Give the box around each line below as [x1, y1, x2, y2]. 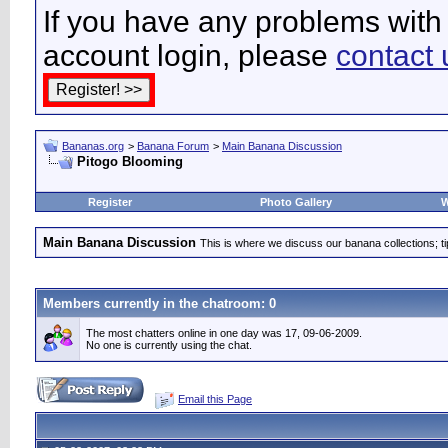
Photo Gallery [259, 196, 332, 208]
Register [88, 196, 132, 208]
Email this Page [178, 393, 252, 405]
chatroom [202, 296, 261, 311]
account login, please [43, 39, 336, 72]
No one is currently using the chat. [86, 339, 252, 351]
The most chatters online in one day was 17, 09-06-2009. [86, 327, 362, 339]
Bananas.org [62, 140, 124, 152]
